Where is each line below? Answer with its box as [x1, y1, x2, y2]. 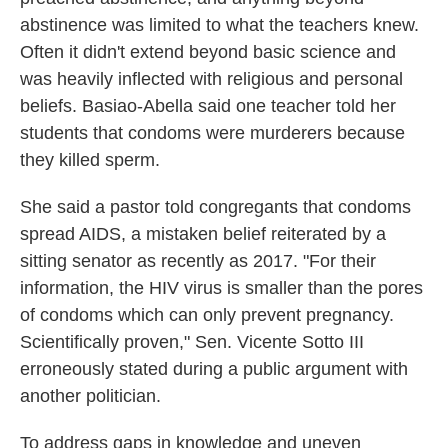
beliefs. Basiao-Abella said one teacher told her [20, 96, 396, 117]
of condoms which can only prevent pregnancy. [20, 305, 394, 326]
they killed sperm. [20, 150, 160, 171]
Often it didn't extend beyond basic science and [20, 42, 396, 63]
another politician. [20, 386, 161, 407]
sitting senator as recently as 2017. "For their [20, 251, 376, 272]
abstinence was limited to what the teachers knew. [20, 15, 419, 36]
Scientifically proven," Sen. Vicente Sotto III [20, 332, 364, 353]
